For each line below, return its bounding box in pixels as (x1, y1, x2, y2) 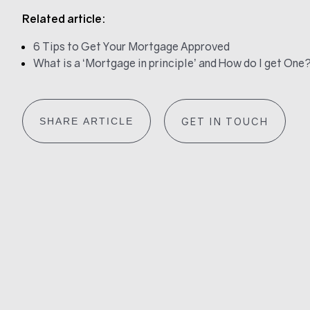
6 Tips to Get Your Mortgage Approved (33, 39, 230, 54)
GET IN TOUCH (181, 115, 268, 127)
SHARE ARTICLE (39, 115, 134, 127)
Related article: (22, 12, 106, 26)
